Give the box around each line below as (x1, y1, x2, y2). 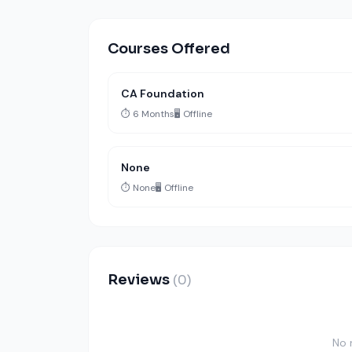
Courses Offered (108, 40, 230, 57)
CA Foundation (121, 86, 204, 101)
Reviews (108, 271, 173, 288)
